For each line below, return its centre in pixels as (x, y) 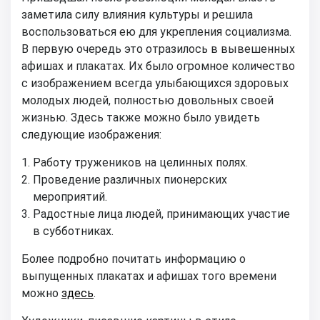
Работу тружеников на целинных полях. (140, 162)
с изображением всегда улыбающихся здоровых (155, 83)
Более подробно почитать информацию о (134, 259)
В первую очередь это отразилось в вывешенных (158, 49)
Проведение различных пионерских (130, 180)
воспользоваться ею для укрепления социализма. (156, 32)
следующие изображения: (91, 135)
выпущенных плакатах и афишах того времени (149, 276)
